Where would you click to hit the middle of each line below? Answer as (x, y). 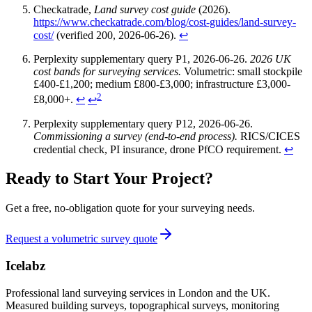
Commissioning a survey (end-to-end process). (135, 136)
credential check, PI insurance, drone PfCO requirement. (159, 149)
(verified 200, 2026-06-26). (116, 36)
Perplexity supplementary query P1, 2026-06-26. (142, 59)
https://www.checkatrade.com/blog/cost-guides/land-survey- (165, 22)
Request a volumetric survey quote (81, 239)
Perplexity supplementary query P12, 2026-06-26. (143, 123)
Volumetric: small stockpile (242, 72)
